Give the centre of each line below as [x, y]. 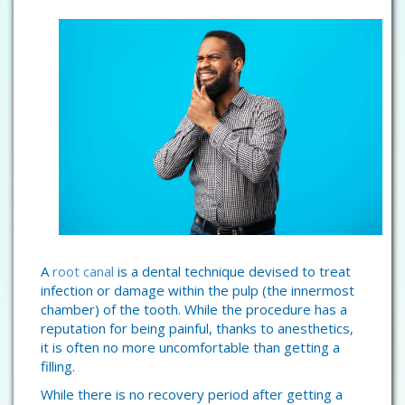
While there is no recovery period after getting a [192, 394]
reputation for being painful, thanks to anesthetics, [197, 328]
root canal [83, 271]
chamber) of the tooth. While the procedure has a [194, 309]
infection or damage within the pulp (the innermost [198, 290]
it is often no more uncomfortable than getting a [190, 347]
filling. [58, 366]
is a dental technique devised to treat [232, 271]
